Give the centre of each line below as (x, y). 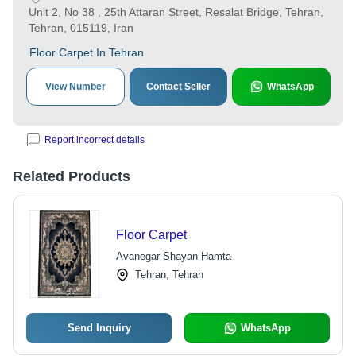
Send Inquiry (99, 328)
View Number (75, 87)
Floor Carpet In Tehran (87, 52)
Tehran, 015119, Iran (81, 28)
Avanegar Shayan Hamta (173, 256)
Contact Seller (178, 87)
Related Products (72, 176)
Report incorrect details (95, 140)
